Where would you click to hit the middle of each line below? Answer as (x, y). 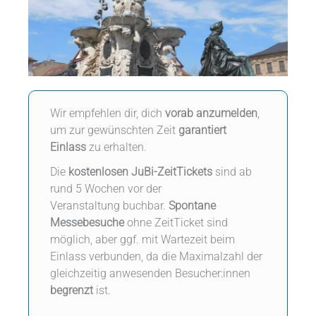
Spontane (193, 206)
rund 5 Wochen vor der (106, 189)
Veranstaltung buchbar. (110, 206)
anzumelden (227, 114)
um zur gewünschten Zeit (115, 131)
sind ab (232, 172)
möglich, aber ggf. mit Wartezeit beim (143, 240)
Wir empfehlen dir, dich (108, 114)
